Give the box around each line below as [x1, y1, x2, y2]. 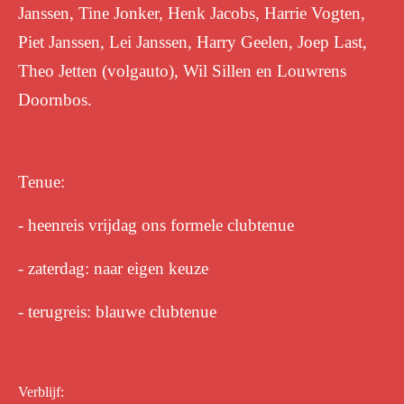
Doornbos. [18, 90, 92, 109]
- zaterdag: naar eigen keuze [18, 259, 208, 278]
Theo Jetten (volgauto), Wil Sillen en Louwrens [18, 61, 346, 80]
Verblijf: [18, 384, 64, 399]
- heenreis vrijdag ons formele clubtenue [18, 216, 294, 234]
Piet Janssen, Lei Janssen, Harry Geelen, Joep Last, [18, 32, 367, 51]
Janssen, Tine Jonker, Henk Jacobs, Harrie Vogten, [18, 4, 365, 23]
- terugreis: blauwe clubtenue [18, 302, 216, 321]
